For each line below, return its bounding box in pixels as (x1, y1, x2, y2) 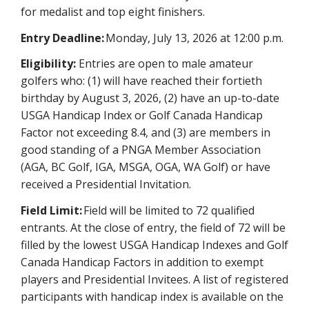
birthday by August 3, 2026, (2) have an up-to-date (21, 90, 279, 106)
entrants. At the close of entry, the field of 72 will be (21, 219, 286, 235)
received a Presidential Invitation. (21, 177, 191, 192)
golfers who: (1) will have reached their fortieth (21, 73, 262, 88)
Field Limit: (21, 202, 82, 218)
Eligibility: (21, 56, 76, 71)
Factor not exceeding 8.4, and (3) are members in (21, 125, 270, 140)
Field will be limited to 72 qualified (82, 202, 255, 218)
